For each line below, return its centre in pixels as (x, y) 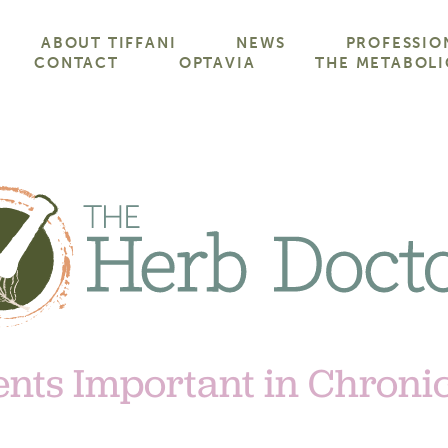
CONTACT (76, 62)
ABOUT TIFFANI (108, 42)
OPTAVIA (217, 62)
